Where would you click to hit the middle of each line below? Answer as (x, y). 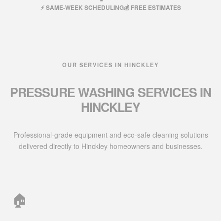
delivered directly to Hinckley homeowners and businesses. (110, 146)
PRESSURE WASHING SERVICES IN (110, 92)
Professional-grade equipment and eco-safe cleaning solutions (110, 135)
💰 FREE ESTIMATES (152, 7)
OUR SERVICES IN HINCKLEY (110, 64)
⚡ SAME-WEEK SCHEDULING (82, 7)
